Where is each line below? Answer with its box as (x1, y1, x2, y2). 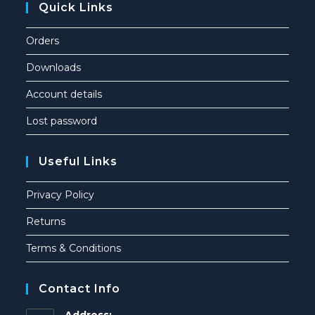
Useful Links (39, 155, 118, 169)
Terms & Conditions (26, 242, 122, 255)
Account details (26, 88, 103, 101)
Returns (26, 215, 66, 229)
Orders (26, 34, 60, 48)
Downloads (26, 61, 82, 75)
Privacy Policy (26, 188, 95, 202)
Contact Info (39, 282, 121, 296)
